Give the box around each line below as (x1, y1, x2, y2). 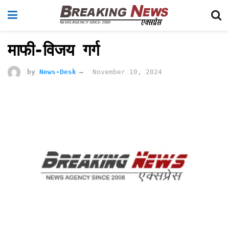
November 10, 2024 (93, 67, 162, 76)
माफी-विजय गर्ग (8, 40, 108, 60)
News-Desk (39, 67, 76, 76)
